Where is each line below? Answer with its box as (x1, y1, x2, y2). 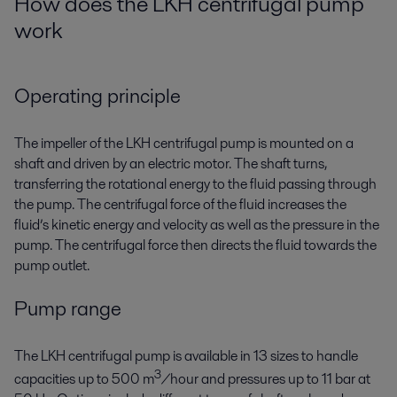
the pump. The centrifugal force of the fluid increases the (14, 194, 346, 215)
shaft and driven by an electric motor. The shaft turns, (14, 153, 327, 175)
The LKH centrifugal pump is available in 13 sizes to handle (14, 345, 358, 366)
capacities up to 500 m (14, 369, 154, 390)
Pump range (14, 293, 126, 323)
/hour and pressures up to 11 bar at (161, 369, 370, 390)
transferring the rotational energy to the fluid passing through (14, 174, 377, 195)
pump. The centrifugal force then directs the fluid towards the (14, 235, 377, 256)
